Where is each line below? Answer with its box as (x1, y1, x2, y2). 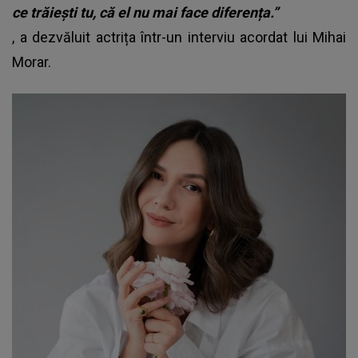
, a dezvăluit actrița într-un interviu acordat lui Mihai (12, 28, 346, 46)
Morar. (12, 53, 51, 70)
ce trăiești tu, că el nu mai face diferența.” (12, 3, 278, 21)
